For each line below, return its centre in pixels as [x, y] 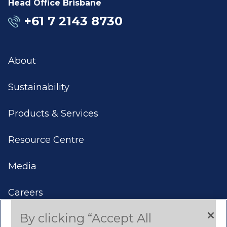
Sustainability [39, 87]
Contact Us [33, 219]
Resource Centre [46, 140]
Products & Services [53, 113]
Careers [26, 193]
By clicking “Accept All [86, 218]
